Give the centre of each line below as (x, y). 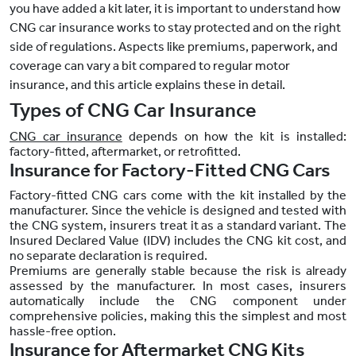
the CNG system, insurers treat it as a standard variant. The (178, 226)
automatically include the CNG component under (178, 301)
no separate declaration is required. (110, 256)
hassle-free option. (64, 331)
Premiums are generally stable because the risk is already (178, 271)
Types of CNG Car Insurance (133, 111)
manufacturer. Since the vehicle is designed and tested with (178, 211)
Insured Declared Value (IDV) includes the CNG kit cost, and (178, 241)
